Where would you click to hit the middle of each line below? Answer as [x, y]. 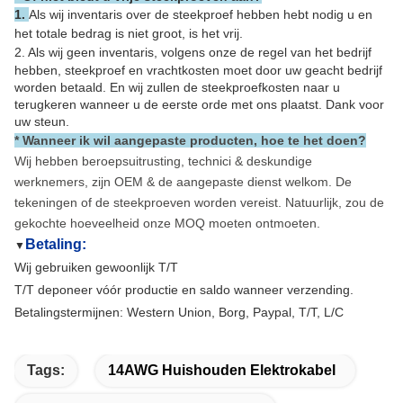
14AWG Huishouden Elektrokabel [222, 370]
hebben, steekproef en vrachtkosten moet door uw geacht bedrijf [198, 70]
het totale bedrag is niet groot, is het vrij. [129, 33]
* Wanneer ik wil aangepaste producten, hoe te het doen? [190, 140]
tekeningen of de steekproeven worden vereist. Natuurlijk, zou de [199, 202]
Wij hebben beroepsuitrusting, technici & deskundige [163, 161]
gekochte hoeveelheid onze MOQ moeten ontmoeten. [167, 223]
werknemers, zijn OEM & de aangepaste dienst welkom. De [183, 181]
